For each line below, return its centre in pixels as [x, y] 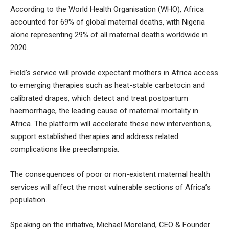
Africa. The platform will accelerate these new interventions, [111, 123]
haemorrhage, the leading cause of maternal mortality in [104, 111]
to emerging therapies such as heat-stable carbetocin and [108, 85]
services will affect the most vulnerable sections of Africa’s [110, 187]
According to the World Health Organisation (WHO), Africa [107, 9]
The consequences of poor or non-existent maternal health [110, 174]
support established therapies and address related [94, 136]
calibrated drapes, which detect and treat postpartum [99, 98]
